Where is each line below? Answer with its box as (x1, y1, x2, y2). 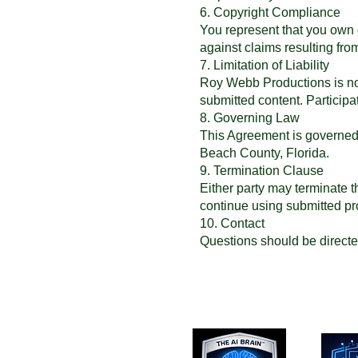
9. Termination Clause (200, 164, 324, 177)
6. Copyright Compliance (200, 6, 340, 19)
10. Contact (200, 217, 265, 230)
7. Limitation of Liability (200, 58, 329, 72)
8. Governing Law (200, 111, 300, 125)
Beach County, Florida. (200, 146, 329, 160)
